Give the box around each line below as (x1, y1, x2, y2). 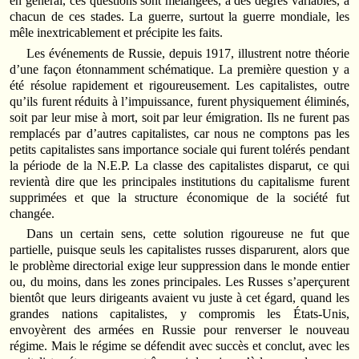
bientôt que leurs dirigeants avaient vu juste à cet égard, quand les (10, 290, 349, 305)
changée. (10, 206, 55, 220)
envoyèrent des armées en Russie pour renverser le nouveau (10, 322, 349, 337)
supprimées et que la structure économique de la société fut (10, 190, 349, 204)
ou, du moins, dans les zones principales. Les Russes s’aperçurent (10, 274, 349, 288)
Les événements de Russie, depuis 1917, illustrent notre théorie (26, 46, 349, 60)
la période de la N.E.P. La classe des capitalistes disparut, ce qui (10, 158, 349, 172)
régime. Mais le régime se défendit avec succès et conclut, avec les (10, 338, 349, 353)
